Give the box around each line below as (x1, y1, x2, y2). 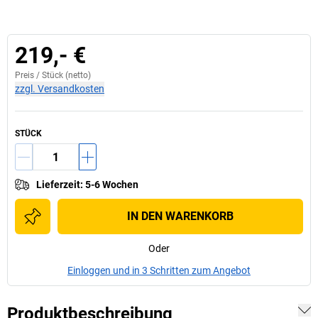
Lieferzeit (36, 179, 80, 190)
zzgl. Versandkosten (15, 83, 104, 94)
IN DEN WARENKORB (127, 209, 234, 223)
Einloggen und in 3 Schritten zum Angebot (67, 265, 251, 276)
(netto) (63, 70, 91, 80)
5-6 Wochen (85, 179, 138, 190)
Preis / (15, 70, 42, 80)
